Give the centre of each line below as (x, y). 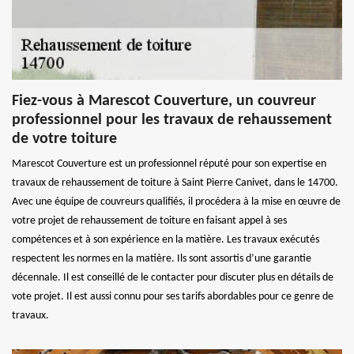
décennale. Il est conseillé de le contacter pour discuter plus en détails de (173, 277)
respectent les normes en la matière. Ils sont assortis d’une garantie (162, 258)
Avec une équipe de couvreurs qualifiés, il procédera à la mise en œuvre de (176, 201)
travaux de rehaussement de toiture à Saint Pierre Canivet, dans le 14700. (175, 183)
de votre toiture (64, 139)
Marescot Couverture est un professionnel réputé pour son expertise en (169, 164)
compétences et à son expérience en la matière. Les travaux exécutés (166, 239)
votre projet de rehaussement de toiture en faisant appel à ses (149, 220)
